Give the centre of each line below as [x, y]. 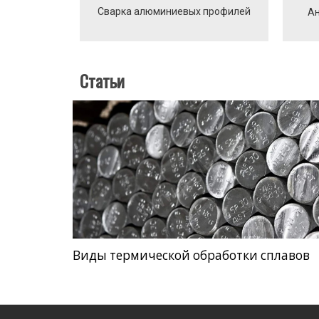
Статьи [102, 80]
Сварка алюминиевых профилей [174, 11]
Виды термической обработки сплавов [191, 256]
